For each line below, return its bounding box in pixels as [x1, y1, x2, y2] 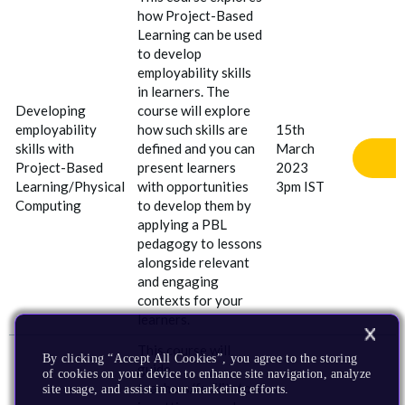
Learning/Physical [14, 177, 125, 194]
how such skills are [137, 120, 248, 137]
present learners [137, 158, 236, 175]
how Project [137, 6, 211, 24]
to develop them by [137, 196, 251, 213]
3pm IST [275, 177, 325, 194]
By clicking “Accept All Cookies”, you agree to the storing [42, 352, 358, 365]
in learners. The [137, 82, 230, 99]
